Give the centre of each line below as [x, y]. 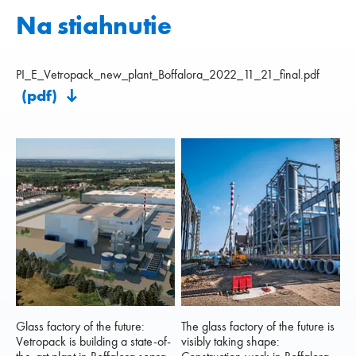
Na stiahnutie [94, 25]
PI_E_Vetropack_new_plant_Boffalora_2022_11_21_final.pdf [168, 74]
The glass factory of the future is [258, 326]
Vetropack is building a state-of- [93, 341]
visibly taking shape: [230, 341]
